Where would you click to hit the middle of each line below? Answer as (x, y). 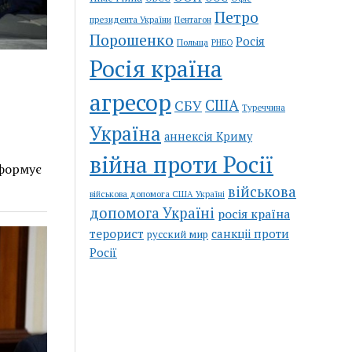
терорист (117, 233)
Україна (126, 133)
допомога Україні (152, 213)
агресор (131, 102)
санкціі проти (251, 233)
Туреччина (264, 107)
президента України (131, 19)
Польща (193, 42)
